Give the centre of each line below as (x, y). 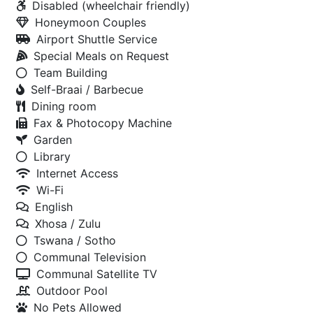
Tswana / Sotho (75, 240)
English (54, 207)
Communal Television (90, 257)
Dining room (64, 106)
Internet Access (77, 173)
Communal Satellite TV (97, 274)
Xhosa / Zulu (68, 224)
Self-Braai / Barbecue (87, 89)
